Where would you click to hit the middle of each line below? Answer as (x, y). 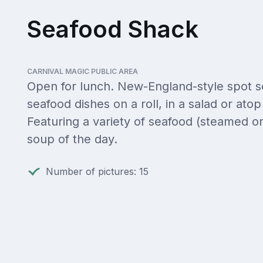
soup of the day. (72, 139)
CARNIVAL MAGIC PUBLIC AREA (82, 72)
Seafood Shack (112, 29)
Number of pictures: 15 (97, 172)
